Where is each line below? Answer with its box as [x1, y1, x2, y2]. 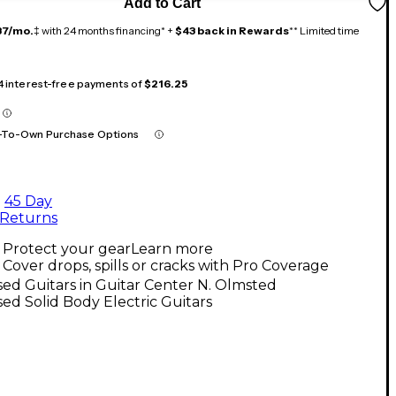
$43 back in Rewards [175, 23, 289, 37]
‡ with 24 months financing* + [34, 23, 175, 37]
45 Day [4, 192, 52, 209]
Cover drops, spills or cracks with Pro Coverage [3, 256, 329, 274]
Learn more [131, 240, 213, 257]
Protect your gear [3, 240, 131, 257]
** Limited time [289, 23, 359, 37]
